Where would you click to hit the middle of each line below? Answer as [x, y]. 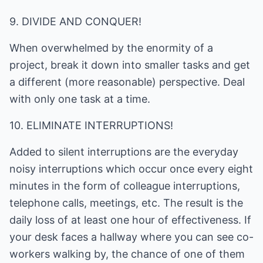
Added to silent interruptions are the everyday [124, 152]
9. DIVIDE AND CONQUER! [75, 21]
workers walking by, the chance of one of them [127, 254]
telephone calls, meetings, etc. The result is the [126, 203]
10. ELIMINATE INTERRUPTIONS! [91, 125]
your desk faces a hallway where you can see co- [131, 237]
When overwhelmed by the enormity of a [111, 48]
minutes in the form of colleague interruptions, [125, 186]
